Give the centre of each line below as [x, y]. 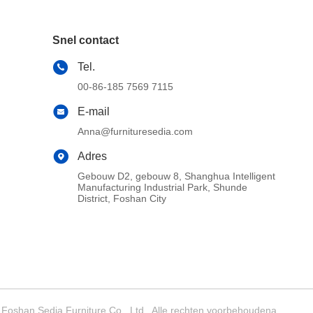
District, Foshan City [122, 198]
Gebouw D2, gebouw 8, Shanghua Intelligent [177, 176]
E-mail [94, 111]
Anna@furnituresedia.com [136, 131]
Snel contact [86, 40]
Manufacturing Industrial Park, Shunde [163, 187]
